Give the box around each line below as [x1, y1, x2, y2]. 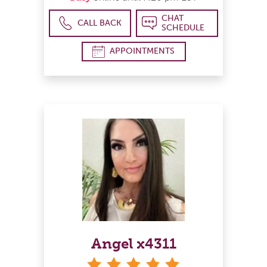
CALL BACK [77, 17, 122, 28]
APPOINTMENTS [110, 46, 175, 57]
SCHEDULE [161, 22, 204, 33]
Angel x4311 [91, 234, 176, 252]
